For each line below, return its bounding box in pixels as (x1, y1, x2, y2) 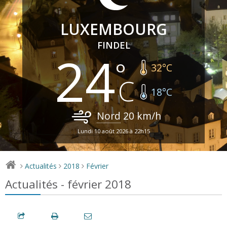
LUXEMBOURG (60, 18, 167, 40)
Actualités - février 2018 (5, 176, 131, 192)
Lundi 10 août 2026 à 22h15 (77, 127, 150, 135)
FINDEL (97, 39, 130, 51)
